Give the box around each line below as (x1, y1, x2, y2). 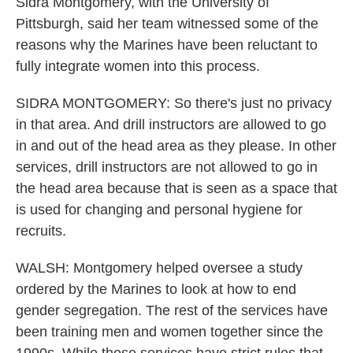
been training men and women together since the (16, 324, 323, 340)
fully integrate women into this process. (16, 58, 260, 74)
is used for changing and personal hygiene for (16, 202, 303, 217)
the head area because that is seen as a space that (16, 180, 337, 196)
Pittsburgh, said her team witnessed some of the (16, 16, 318, 32)
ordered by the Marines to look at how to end (16, 281, 296, 297)
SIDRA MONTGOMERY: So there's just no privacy (16, 95, 332, 111)
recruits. (16, 223, 66, 239)
